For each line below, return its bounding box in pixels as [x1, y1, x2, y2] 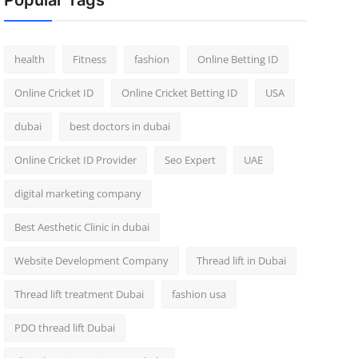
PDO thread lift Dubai [14, 320, 115, 335]
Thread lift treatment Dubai [14, 287, 144, 301]
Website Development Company [14, 253, 169, 268]
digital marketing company [14, 186, 141, 201]
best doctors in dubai [69, 119, 170, 133]
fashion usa [171, 287, 226, 301]
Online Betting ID [197, 52, 278, 66]
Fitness [72, 52, 106, 66]
